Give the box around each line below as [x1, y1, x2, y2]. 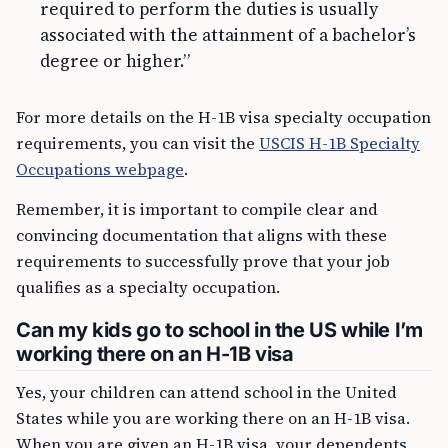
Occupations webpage [16, 158, 184, 180]
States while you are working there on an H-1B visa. [16, 407, 410, 429]
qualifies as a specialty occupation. [16, 276, 280, 298]
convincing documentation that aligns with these [16, 224, 387, 246]
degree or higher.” [40, 49, 190, 73]
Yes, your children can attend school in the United [16, 381, 397, 403]
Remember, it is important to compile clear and [16, 198, 378, 220]
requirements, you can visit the [16, 132, 259, 154]
